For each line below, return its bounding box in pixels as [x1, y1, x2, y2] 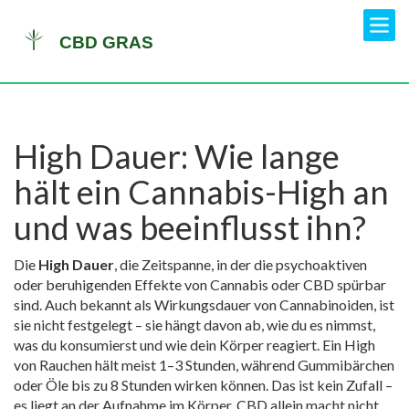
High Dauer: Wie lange [14, 136, 340, 176]
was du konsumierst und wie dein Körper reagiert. [14, 336, 320, 353]
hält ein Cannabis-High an [14, 172, 389, 212]
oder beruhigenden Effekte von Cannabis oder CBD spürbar [14, 276, 386, 293]
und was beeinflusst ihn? [14, 207, 366, 247]
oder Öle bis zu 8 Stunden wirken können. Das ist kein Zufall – [14, 376, 393, 393]
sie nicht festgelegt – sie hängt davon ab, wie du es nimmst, [14, 316, 375, 333]
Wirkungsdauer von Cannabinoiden [154, 296, 373, 313]
